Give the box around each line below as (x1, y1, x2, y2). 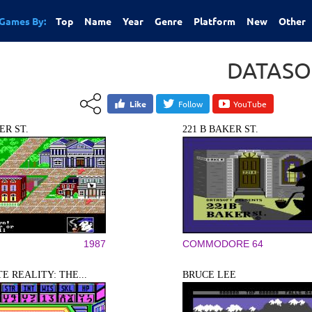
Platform (194, 15, 235, 27)
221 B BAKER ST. (182, 124, 258, 134)
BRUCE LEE (182, 270, 236, 280)
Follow (178, 98, 203, 109)
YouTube (233, 98, 267, 109)
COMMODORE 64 (182, 238, 263, 249)
